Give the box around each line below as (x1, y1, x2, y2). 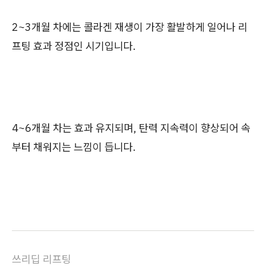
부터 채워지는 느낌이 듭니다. (12, 140, 136, 154)
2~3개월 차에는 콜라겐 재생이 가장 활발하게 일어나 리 (12, 20, 248, 34)
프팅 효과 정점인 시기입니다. (12, 39, 136, 53)
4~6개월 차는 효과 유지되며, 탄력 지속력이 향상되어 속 (12, 121, 251, 135)
